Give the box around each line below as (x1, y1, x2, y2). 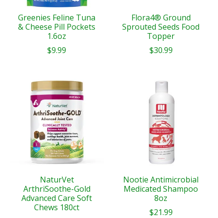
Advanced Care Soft (21, 192, 92, 203)
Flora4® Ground (131, 12, 191, 23)
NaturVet (39, 174, 74, 185)
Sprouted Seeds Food (122, 21, 200, 32)
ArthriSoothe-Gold (23, 183, 91, 194)
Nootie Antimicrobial (123, 174, 199, 185)
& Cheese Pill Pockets (18, 21, 96, 32)
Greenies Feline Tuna (18, 12, 96, 23)
